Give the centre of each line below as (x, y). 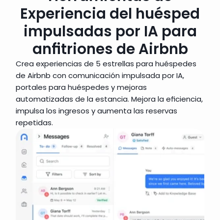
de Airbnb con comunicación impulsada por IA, (100, 75)
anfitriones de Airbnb (110, 49)
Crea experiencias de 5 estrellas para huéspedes (106, 64)
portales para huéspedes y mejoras (81, 87)
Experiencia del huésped (110, 14)
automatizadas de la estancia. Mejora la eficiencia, (109, 99)
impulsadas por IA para (110, 31)
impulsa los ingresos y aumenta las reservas (96, 111)
